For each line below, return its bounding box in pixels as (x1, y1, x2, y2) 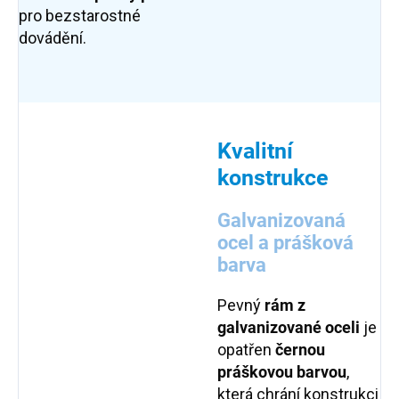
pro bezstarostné (19, 6, 141, 26)
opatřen (217, 340, 275, 360)
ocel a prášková (217, 232, 354, 255)
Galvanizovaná (217, 209, 346, 232)
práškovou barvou (217, 362, 346, 382)
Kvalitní (217, 138, 293, 165)
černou (275, 340, 325, 360)
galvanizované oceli (217, 318, 360, 338)
